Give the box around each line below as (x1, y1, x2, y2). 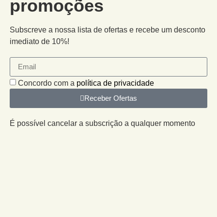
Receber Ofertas (84, 94, 137, 103)
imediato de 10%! (10, 37, 69, 46)
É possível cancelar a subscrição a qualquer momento (10, 119, 195, 127)
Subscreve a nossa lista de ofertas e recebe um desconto (10, 25, 205, 34)
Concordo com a (18, 78, 77, 87)
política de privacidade (77, 78, 154, 87)
